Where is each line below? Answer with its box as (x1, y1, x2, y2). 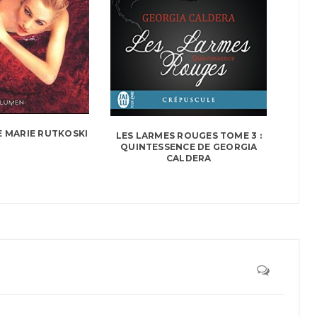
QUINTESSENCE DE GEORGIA (120, 142, 258, 153)
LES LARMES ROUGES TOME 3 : (115, 130, 262, 142)
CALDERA (166, 153, 212, 164)
